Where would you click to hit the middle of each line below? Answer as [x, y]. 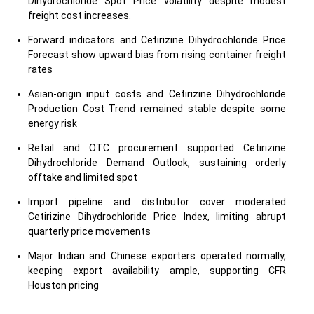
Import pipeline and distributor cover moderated [157, 202]
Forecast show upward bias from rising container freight [157, 55]
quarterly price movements [89, 231]
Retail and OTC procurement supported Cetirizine [157, 148]
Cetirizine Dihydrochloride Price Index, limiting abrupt [157, 217]
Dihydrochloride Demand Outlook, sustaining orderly [157, 163]
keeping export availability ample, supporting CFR [157, 271]
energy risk [53, 123]
